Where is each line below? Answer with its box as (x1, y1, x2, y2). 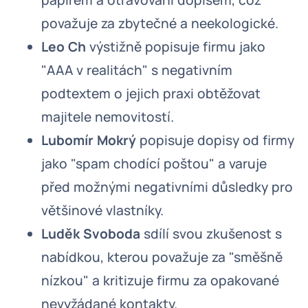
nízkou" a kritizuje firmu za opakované (41, 272, 279, 289)
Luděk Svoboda (41, 225, 140, 243)
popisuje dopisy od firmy (136, 131, 294, 149)
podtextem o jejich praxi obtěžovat (41, 85, 261, 102)
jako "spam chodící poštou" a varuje (41, 155, 267, 173)
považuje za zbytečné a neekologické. (41, 14, 278, 32)
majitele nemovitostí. (41, 108, 174, 126)
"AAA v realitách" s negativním (41, 61, 232, 79)
